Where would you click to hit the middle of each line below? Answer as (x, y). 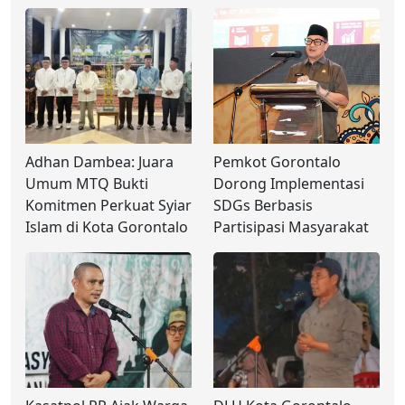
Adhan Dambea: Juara (99, 161)
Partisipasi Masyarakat (291, 226)
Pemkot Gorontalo (277, 161)
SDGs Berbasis (263, 205)
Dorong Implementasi (289, 183)
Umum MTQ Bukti (87, 183)
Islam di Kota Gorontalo (107, 226)
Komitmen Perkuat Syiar (108, 205)
